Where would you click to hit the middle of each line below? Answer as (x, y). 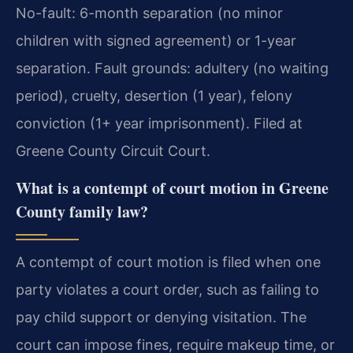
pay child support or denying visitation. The (161, 317)
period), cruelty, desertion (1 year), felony (154, 96)
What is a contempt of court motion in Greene (172, 188)
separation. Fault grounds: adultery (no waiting (172, 69)
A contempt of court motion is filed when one (168, 262)
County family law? (82, 211)
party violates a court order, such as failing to (167, 289)
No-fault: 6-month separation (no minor (149, 13)
